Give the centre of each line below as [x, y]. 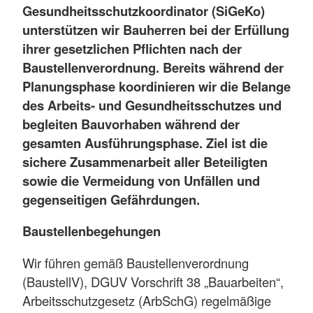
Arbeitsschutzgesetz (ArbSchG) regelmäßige [147, 300]
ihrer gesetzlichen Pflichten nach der [132, 48]
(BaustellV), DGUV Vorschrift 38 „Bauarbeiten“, [153, 281]
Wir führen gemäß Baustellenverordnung [136, 262]
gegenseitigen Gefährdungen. [111, 199]
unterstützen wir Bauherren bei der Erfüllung [156, 29]
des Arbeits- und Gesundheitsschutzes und [152, 105]
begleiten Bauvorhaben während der [131, 124]
